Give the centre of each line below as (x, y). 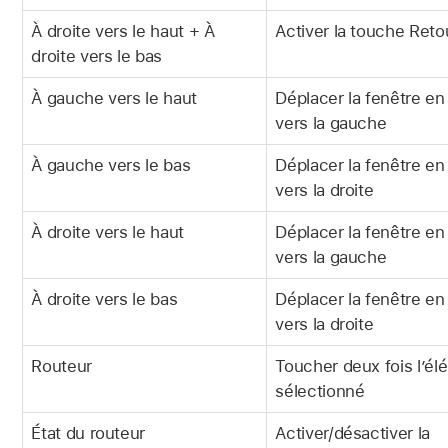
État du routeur (88, 432)
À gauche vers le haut (114, 97)
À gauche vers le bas (111, 164)
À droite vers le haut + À (123, 30)
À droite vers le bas (104, 298)
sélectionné (320, 390)
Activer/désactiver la (352, 432)
